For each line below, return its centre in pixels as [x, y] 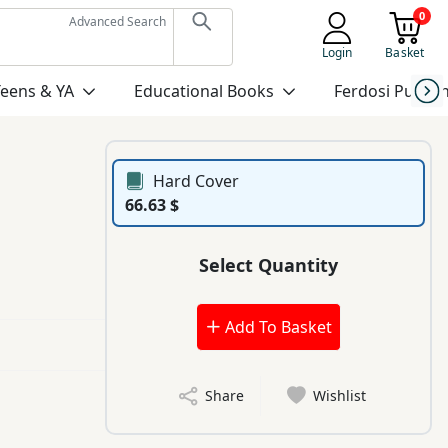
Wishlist [340, 396]
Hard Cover [196, 181]
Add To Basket [276, 327]
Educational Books [203, 91]
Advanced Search [117, 21]
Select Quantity [269, 264]
